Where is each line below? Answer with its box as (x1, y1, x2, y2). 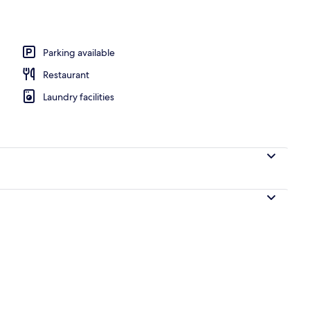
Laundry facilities (43, 90, 114, 103)
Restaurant (43, 68, 89, 81)
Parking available (43, 46, 115, 59)
